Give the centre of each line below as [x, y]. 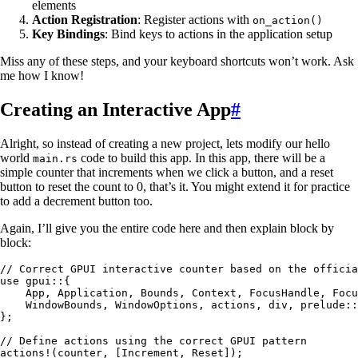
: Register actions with [195, 20]
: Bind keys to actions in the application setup [219, 34]
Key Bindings [68, 34]
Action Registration [85, 20]
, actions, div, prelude [272, 305]
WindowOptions [157, 305]
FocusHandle [284, 293]
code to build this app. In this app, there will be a [201, 158]
